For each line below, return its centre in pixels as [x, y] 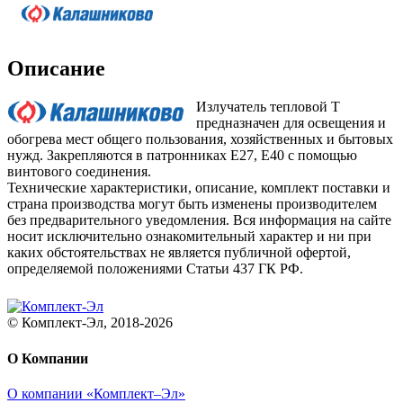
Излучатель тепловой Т [268, 107]
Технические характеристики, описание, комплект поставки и [199, 188]
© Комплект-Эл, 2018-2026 [90, 323]
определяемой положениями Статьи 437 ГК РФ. [155, 269]
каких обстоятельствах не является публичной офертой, [179, 253]
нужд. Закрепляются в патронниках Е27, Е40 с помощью [182, 156]
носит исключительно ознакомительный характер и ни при [189, 237]
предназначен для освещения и [291, 123]
